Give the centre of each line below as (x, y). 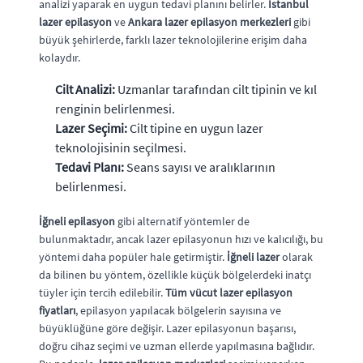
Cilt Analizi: (85, 89)
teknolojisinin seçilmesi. (121, 147)
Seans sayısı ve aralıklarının (200, 167)
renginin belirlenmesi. (115, 108)
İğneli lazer (253, 256)
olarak (296, 256)
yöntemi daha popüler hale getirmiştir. (133, 256)
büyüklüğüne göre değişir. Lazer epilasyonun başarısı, (167, 328)
